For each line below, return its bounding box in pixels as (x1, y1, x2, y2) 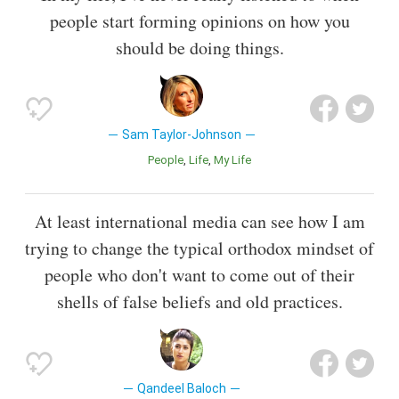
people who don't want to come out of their (45, 263, 354, 288)
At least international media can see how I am (34, 209, 365, 234)
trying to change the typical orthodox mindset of (25, 236, 374, 261)
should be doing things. (115, 35, 284, 60)
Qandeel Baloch (136, 381, 226, 396)
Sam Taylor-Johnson (121, 126, 241, 142)
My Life (224, 152, 251, 167)
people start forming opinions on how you (49, 8, 350, 33)
